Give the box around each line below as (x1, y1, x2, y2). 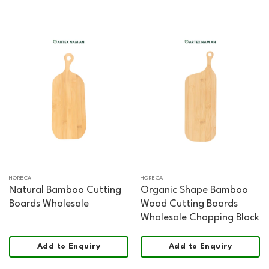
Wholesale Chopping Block (140, 212, 259, 223)
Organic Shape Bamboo (140, 184, 248, 195)
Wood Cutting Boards (140, 198, 238, 209)
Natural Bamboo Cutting (8, 184, 121, 195)
